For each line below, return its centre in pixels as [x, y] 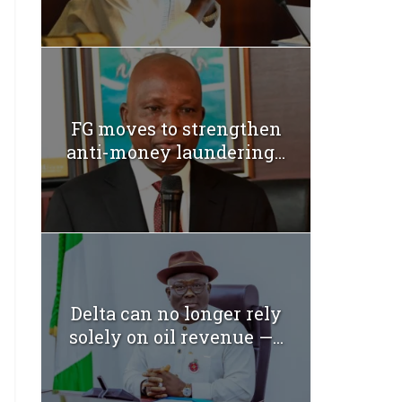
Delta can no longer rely [176, 314]
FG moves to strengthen [176, 128]
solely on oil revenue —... [176, 337]
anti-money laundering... [176, 151]
